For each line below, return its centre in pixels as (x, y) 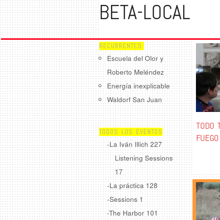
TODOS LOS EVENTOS (131, 132)
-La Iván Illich (129, 144)
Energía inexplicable (138, 86)
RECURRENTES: (122, 46)
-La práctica (126, 185)
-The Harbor (127, 213)
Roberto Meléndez (136, 72)
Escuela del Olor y (135, 58)
